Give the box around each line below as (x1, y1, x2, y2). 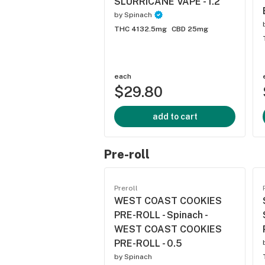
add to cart (152, 112, 198, 121)
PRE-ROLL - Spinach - (114, 209, 207, 221)
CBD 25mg (172, 25, 208, 33)
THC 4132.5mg (114, 25, 167, 33)
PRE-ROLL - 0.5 (114, 238, 182, 249)
